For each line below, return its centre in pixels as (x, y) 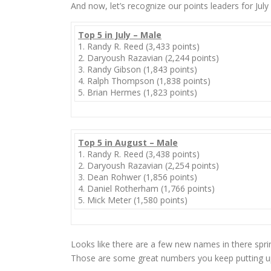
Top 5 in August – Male (128, 142)
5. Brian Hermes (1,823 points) (138, 92)
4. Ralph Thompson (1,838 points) (144, 81)
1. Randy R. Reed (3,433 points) (139, 46)
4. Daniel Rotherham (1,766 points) (146, 188)
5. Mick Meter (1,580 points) (133, 200)
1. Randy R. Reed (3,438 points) (139, 154)
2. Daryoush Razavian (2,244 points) (149, 58)
